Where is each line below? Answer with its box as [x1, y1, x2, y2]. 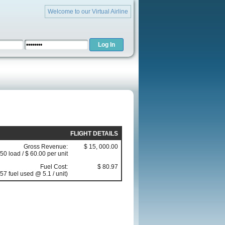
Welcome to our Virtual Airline [48, 8, 128, 15]
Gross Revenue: [24, 143, 68, 151]
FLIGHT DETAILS [70, 130, 118, 138]
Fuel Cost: [40, 163, 68, 171]
